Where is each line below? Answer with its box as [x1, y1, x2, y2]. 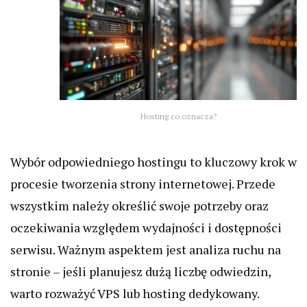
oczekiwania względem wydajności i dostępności [10, 219, 282, 236]
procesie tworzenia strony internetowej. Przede [10, 175, 275, 193]
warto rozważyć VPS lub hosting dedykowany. [10, 285, 259, 302]
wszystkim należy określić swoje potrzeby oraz [10, 197, 269, 214]
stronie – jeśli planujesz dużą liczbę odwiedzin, [10, 263, 271, 280]
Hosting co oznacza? [140, 110, 217, 121]
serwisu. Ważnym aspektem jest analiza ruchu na [10, 241, 281, 258]
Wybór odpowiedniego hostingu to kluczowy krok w [10, 153, 297, 171]
